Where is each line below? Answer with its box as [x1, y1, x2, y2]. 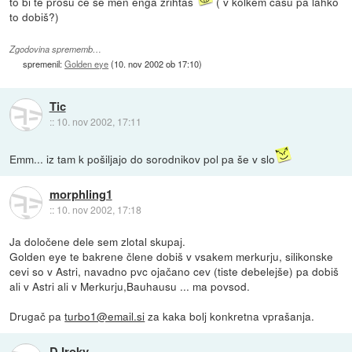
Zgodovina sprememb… [9, 43, 102, 56]
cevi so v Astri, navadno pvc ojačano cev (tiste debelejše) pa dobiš [9, 262, 339, 279]
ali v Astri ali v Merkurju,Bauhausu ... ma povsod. [9, 277, 251, 294]
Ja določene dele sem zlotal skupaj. [9, 233, 186, 249]
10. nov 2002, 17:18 [56, 203, 141, 217]
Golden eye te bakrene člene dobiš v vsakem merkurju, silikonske [9, 247, 334, 264]
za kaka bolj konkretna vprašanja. [145, 307, 315, 324]
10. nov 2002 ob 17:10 [114, 57, 200, 71]
